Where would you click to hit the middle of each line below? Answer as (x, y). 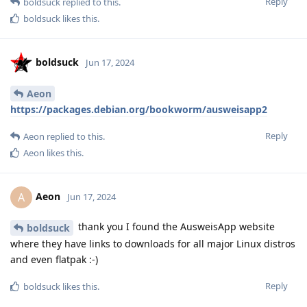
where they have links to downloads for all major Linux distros (153, 243)
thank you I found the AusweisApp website (175, 226)
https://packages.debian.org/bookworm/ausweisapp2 (139, 109)
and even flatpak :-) (54, 259)
